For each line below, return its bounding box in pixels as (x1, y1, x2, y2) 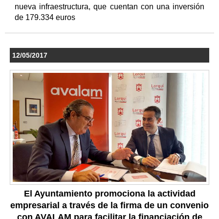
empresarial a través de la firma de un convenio (10, 200, 209, 210)
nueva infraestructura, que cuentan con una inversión (15, 2, 204, 11)
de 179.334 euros (15, 13, 77, 22)
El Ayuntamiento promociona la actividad (23, 188, 196, 198)
